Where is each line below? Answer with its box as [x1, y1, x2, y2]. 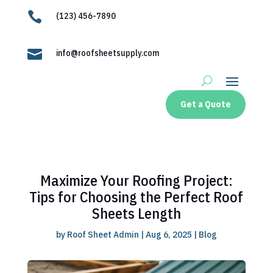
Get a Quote [180, 99, 232, 110]
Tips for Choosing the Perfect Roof [29, 187, 244, 207]
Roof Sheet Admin [66, 229, 139, 240]
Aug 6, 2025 [145, 229, 192, 240]
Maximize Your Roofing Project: [40, 171, 233, 190]
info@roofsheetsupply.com [55, 48, 159, 58]
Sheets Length [91, 204, 181, 223]
